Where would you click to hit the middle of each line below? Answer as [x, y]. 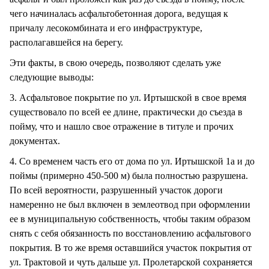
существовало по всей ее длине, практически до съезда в [126, 112]
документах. [35, 141]
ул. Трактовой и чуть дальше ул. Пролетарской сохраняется [131, 262]
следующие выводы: [52, 77]
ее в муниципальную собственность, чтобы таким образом [130, 219]
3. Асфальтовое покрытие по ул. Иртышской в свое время [128, 97]
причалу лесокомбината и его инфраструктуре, [106, 28]
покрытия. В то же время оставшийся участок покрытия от [131, 247]
